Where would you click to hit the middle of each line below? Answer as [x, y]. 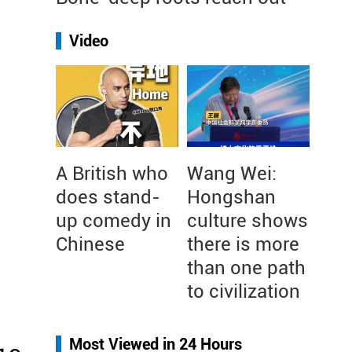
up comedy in [114, 221]
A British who [112, 174]
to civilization [244, 291]
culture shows [247, 221]
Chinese [90, 244]
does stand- [108, 197]
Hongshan [231, 197]
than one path [246, 268]
